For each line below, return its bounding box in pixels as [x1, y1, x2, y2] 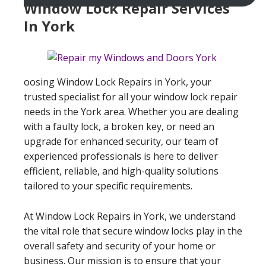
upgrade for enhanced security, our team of [24, 134, 218, 148]
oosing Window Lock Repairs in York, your [24, 75, 211, 88]
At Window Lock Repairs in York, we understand [24, 209, 236, 223]
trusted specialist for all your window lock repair [24, 90, 237, 103]
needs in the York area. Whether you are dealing [24, 104, 239, 118]
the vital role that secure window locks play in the [24, 224, 242, 237]
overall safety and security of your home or [24, 239, 216, 252]
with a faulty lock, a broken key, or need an [24, 119, 214, 133]
